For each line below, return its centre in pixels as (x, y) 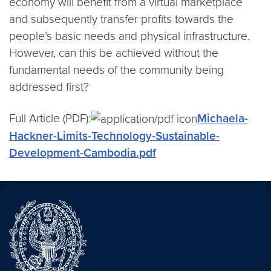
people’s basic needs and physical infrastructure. (129, 36)
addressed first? (49, 87)
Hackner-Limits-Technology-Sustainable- (114, 136)
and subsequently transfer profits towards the (121, 19)
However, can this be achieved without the (114, 53)
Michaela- (223, 118)
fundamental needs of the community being (116, 70)
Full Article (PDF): (50, 118)
